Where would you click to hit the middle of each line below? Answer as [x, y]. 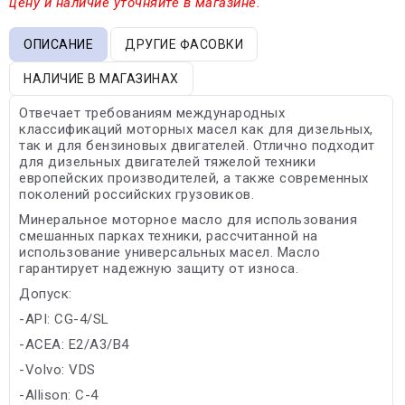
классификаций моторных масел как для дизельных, [196, 129]
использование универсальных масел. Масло [170, 252]
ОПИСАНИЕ [58, 44]
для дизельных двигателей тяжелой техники [167, 161]
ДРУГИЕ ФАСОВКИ [184, 44]
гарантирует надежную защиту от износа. [159, 268]
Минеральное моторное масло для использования [188, 219]
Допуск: [46, 293]
